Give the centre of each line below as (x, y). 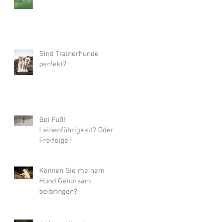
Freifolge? (55, 141)
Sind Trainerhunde (69, 54)
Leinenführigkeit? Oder (76, 131)
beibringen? (58, 192)
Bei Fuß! (52, 120)
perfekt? (53, 65)
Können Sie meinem (72, 171)
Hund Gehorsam (65, 182)
